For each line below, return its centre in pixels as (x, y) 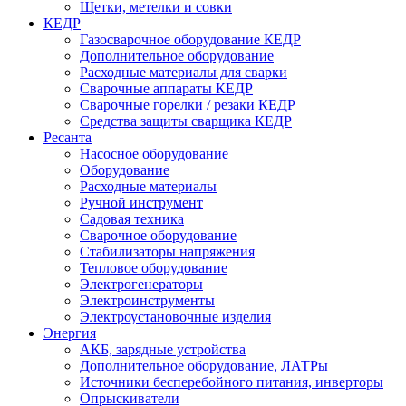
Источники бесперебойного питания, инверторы (232, 382)
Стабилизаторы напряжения (167, 251)
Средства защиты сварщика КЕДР (186, 121)
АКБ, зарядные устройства (163, 349)
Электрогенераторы (141, 284)
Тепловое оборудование (154, 267)
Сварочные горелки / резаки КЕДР (188, 104)
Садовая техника (132, 218)
